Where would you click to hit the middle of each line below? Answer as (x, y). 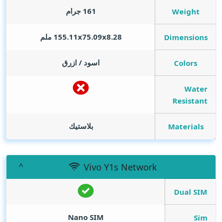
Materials (186, 126)
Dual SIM (191, 192)
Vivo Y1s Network (120, 167)
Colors (186, 63)
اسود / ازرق (81, 63)
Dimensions (186, 37)
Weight (186, 11)
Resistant (190, 101)
